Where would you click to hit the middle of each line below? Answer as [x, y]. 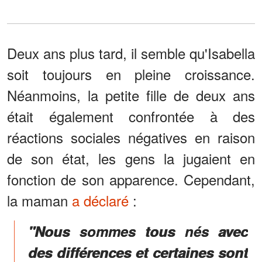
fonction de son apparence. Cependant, [131, 180]
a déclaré [100, 201]
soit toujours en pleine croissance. [131, 74]
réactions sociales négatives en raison [131, 137]
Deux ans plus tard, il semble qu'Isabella [131, 53]
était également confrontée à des [131, 116]
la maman [39, 201]
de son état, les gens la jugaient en [131, 158]
